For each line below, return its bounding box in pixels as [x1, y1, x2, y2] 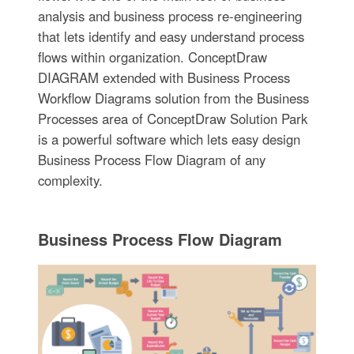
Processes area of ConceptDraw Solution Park [37, 108, 307, 128]
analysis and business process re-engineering [37, 6, 302, 25]
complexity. [37, 170, 103, 190]
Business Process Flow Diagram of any [37, 149, 265, 169]
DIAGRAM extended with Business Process [37, 67, 290, 87]
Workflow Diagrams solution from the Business [37, 88, 309, 107]
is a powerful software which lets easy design [37, 129, 300, 149]
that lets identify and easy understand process [37, 26, 304, 46]
